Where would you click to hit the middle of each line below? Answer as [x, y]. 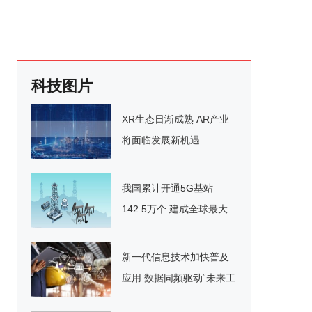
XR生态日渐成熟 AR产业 [175, 119]
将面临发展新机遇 [161, 140]
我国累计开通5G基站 [167, 188]
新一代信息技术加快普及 [175, 257]
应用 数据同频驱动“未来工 [179, 278]
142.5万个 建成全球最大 [175, 209]
